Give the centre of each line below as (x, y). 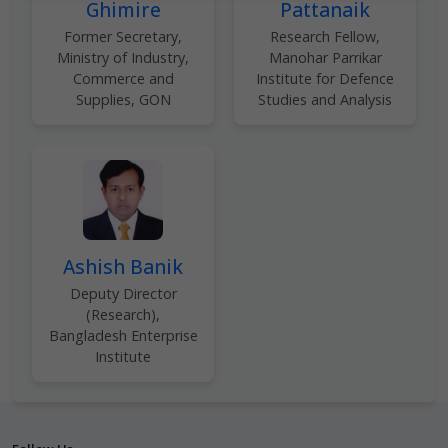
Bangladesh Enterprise (123, 335)
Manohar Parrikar (325, 57)
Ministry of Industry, (123, 57)
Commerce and (123, 78)
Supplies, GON (123, 99)
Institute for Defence (325, 78)
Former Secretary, (123, 36)
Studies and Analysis (325, 99)
